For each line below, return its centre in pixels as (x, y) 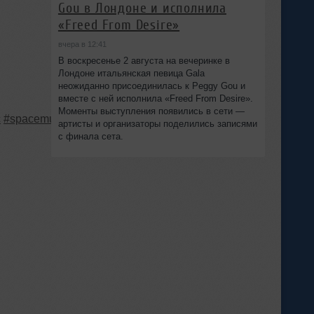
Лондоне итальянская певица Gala (131, 73)
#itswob (158, 119)
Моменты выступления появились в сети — (151, 111)
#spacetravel (104, 119)
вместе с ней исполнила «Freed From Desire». (155, 98)
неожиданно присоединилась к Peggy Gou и (151, 86)
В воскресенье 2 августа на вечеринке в (144, 60)
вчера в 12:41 (82, 44)
